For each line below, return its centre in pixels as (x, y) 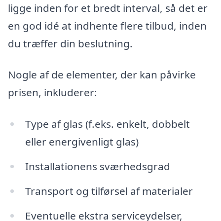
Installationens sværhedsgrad (97, 166)
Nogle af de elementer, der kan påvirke (102, 75)
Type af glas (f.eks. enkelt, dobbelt (107, 124)
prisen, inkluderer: (53, 92)
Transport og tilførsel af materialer (109, 191)
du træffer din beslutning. (70, 43)
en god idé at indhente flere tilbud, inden (107, 25)
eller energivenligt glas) (82, 142)
